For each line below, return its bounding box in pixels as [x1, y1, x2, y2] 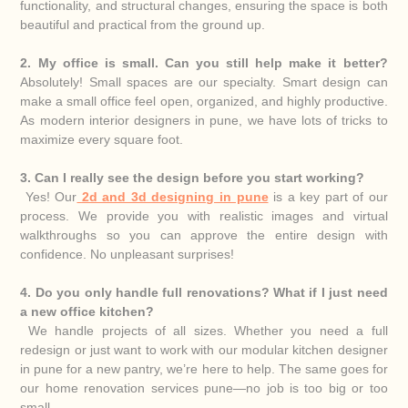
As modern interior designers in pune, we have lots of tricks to [20, 112, 388, 127]
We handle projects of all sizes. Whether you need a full [20, 322, 388, 338]
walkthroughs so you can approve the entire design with [20, 227, 388, 242]
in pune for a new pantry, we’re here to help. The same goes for [20, 361, 388, 376]
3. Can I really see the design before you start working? [20, 169, 365, 185]
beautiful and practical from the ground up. [20, 16, 266, 32]
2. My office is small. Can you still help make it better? [20, 55, 388, 70]
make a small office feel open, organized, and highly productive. [20, 93, 388, 108]
